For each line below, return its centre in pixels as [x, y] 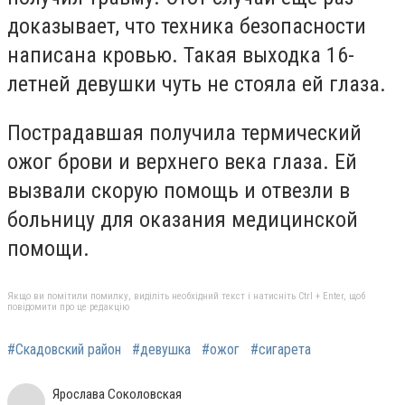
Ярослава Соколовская [117, 395]
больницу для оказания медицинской [183, 219]
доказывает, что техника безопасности [187, 26]
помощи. [48, 248]
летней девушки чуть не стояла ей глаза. [197, 84]
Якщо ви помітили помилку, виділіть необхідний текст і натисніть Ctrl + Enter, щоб [186, 297]
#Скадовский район [64, 350]
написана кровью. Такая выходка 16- [181, 55]
